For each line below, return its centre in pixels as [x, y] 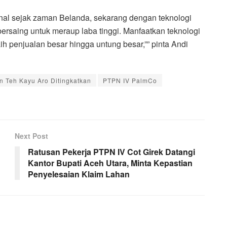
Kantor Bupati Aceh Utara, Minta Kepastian [110, 163]
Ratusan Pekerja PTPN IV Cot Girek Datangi [111, 152]
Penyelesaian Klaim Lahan [79, 174]
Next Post [31, 136]
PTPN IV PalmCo [130, 80]
